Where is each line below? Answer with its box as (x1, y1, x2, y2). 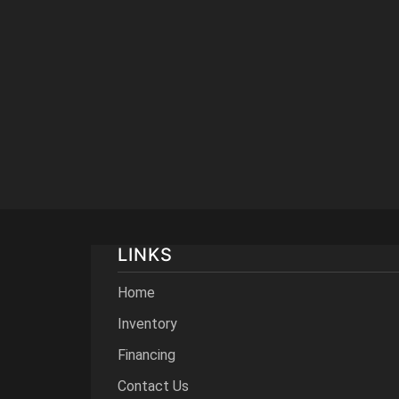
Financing (118, 346, 175, 363)
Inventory (118, 315, 177, 332)
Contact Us (118, 378, 189, 395)
